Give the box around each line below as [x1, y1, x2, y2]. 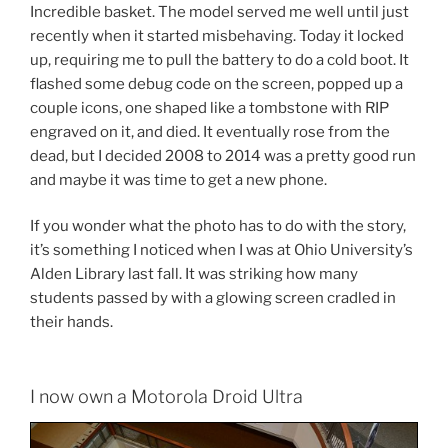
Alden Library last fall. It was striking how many [30, 265, 358, 284]
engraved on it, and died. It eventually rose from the [30, 122, 390, 141]
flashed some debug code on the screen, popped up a [30, 74, 403, 93]
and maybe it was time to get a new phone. [30, 170, 327, 189]
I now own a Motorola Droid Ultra [30, 385, 303, 407]
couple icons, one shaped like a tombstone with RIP [30, 98, 389, 117]
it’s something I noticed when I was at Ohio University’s [30, 241, 413, 260]
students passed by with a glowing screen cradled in [30, 289, 396, 308]
